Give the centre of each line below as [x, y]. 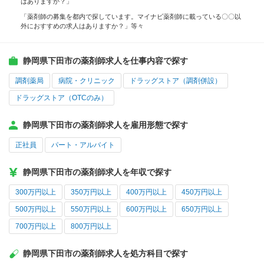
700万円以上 [36, 227]
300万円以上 [36, 192]
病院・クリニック [87, 81]
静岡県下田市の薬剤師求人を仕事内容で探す [105, 61]
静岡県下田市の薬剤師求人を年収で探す [97, 172]
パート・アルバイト [83, 145]
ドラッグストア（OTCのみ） [62, 98]
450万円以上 [202, 192]
